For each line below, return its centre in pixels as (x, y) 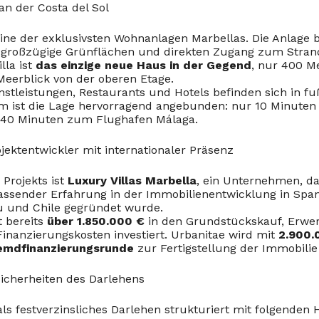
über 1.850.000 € (96, 221)
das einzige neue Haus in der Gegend (143, 65)
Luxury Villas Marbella (132, 181)
